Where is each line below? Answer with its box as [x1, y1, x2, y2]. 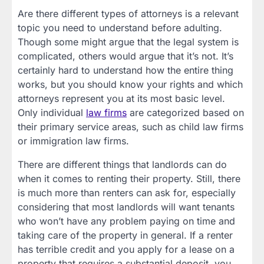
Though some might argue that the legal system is [18, 35, 239, 48]
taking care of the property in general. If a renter [18, 229, 233, 241]
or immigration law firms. [18, 134, 129, 147]
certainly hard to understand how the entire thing [18, 64, 233, 76]
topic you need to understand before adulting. [18, 21, 222, 34]
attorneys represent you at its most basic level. [18, 92, 225, 104]
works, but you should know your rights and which [18, 78, 243, 90]
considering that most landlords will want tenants [18, 200, 235, 213]
